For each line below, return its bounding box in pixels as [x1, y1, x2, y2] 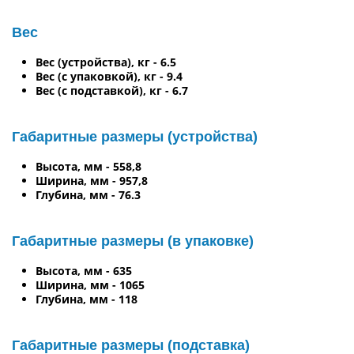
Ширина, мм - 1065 [36, 277, 145, 292]
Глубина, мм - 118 [36, 291, 137, 307]
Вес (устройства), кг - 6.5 [36, 54, 176, 70]
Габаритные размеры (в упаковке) [12, 232, 254, 249]
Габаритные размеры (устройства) [12, 128, 258, 145]
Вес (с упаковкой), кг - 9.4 [36, 68, 183, 84]
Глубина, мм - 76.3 [36, 186, 141, 202]
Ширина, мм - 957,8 [36, 172, 148, 188]
